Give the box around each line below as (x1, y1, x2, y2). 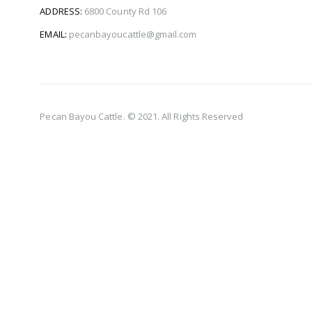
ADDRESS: (40, 5, 82, 17)
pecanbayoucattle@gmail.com (68, 28, 197, 40)
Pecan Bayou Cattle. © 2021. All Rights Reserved (40, 110, 244, 123)
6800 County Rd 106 (84, 5, 167, 17)
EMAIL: (40, 28, 67, 40)
